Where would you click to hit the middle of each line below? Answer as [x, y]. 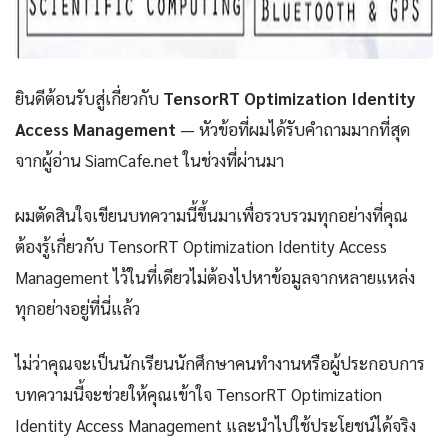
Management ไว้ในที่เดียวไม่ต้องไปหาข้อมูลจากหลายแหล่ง [215, 277]
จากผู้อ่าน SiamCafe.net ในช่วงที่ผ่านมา [149, 160]
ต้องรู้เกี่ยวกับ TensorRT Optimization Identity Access [201, 246]
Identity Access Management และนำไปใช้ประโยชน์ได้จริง [215, 425]
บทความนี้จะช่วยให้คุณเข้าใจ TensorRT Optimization [198, 394]
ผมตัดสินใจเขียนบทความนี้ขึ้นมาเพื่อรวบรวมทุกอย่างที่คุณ [211, 215]
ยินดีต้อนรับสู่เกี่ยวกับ [89, 98]
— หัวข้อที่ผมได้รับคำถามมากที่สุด [293, 129]
